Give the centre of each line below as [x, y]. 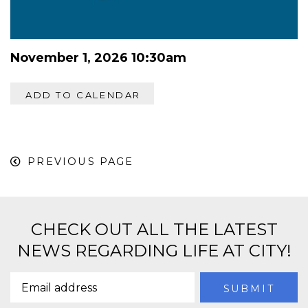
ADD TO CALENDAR [83, 95]
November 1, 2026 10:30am [98, 57]
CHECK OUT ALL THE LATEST [154, 229]
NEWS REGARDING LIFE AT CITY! [154, 250]
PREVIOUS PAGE [81, 161]
